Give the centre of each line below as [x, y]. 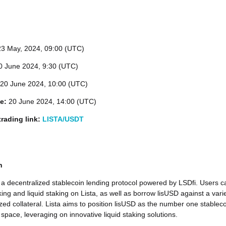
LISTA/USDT [63, 119]
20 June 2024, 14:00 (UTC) [52, 101]
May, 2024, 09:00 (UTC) [46, 48]
